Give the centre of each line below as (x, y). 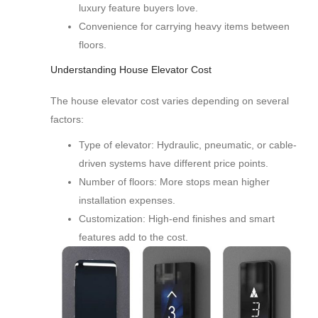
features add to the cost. (133, 237)
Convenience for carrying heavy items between (184, 27)
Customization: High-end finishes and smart (177, 219)
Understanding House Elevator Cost (131, 70)
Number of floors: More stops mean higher (174, 182)
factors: (67, 120)
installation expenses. (127, 201)
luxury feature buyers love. (138, 8)
